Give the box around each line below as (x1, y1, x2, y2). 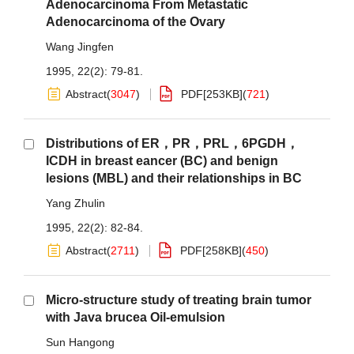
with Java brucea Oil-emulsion (46, 311, 225, 324)
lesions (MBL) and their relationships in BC (46, 171, 302, 185)
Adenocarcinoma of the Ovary (46, 15, 225, 28)
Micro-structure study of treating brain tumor (46, 293, 311, 307)
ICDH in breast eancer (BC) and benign (46, 154, 278, 168)
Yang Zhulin (46, 197, 105, 209)
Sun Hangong (46, 336, 115, 348)
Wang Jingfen (46, 40, 114, 53)
